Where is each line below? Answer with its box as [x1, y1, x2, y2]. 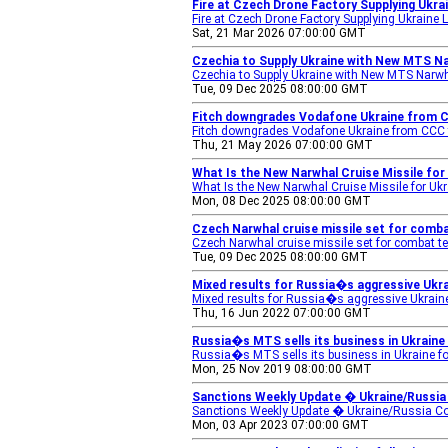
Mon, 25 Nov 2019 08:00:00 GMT [192, 362, 372, 376]
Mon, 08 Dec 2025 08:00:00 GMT [192, 194, 371, 208]
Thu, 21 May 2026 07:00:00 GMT [192, 138, 373, 152]
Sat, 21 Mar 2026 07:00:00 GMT [192, 26, 366, 40]
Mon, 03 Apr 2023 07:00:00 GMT [192, 418, 369, 432]
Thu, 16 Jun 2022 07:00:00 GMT [192, 306, 371, 320]
